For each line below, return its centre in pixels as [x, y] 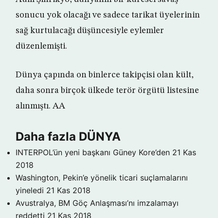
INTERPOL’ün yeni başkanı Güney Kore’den [93, 152]
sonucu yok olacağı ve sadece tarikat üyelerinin [108, 15]
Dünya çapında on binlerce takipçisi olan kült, [105, 75]
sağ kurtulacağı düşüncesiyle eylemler [90, 31]
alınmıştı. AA [40, 106]
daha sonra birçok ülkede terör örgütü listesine [107, 91]
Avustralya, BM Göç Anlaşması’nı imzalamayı [97, 203]
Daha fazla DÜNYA [68, 136]
